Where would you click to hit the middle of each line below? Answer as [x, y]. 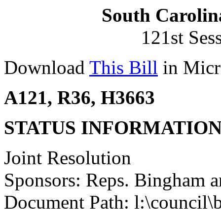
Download [47, 67]
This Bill [124, 67]
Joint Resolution [68, 158]
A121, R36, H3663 [79, 97]
